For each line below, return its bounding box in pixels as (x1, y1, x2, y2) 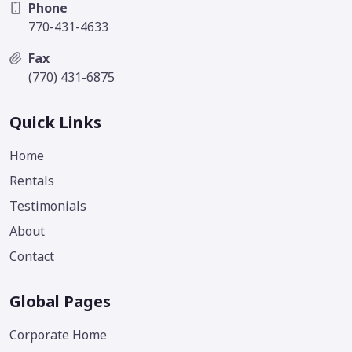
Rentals (9, 171, 54, 189)
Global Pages (9, 290, 111, 312)
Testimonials (9, 196, 86, 214)
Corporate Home (9, 325, 107, 343)
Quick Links (9, 111, 101, 133)
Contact (9, 247, 54, 265)
